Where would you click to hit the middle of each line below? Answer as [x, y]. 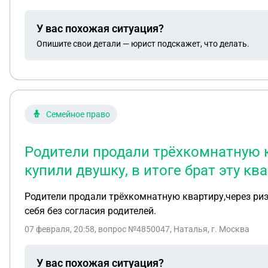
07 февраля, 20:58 [60, 229]
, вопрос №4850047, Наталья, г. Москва [172, 229]
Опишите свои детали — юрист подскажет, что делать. [143, 43]
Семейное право [78, 114]
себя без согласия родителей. [90, 211]
